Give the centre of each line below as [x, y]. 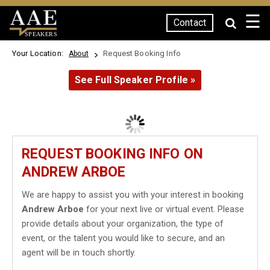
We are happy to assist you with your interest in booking [133, 195]
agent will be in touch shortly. [79, 253]
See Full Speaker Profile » [135, 80]
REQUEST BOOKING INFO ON [112, 154]
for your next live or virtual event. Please [164, 209]
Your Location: [40, 53]
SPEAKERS [41, 34]
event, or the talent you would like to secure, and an [123, 238]
